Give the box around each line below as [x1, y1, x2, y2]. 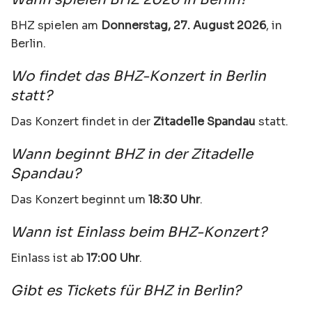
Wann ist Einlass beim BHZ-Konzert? [10, 224, 267, 242]
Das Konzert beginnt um [10, 192, 148, 208]
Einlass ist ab [10, 251, 86, 266]
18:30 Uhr [148, 192, 200, 208]
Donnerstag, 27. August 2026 [101, 18, 266, 33]
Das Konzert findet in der [10, 114, 153, 130]
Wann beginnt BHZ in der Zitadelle [10, 146, 253, 164]
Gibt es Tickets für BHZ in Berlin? [10, 282, 241, 300]
